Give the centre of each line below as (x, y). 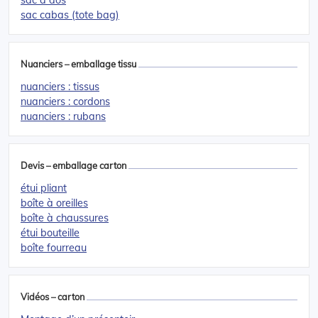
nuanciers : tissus (60, 86)
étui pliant (44, 188)
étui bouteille (50, 232)
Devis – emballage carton (73, 165)
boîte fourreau (54, 247)
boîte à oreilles (54, 203)
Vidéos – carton (53, 296)
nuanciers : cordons (65, 101)
